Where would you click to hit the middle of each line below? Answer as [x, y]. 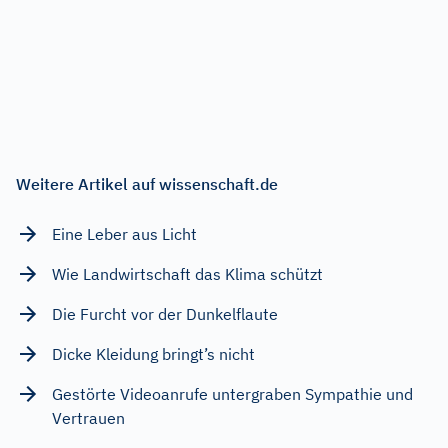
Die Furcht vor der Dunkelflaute [165, 313]
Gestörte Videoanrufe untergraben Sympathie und [232, 393]
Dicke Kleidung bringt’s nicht [153, 353]
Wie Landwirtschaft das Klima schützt [187, 273]
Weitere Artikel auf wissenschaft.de [147, 183]
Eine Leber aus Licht [124, 233]
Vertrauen [88, 417]
